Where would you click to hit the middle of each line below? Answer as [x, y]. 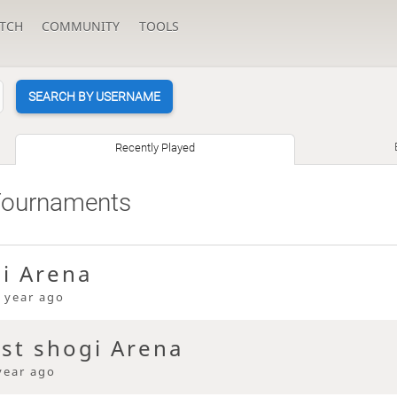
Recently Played [156, 148]
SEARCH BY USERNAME [94, 97]
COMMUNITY [81, 26]
